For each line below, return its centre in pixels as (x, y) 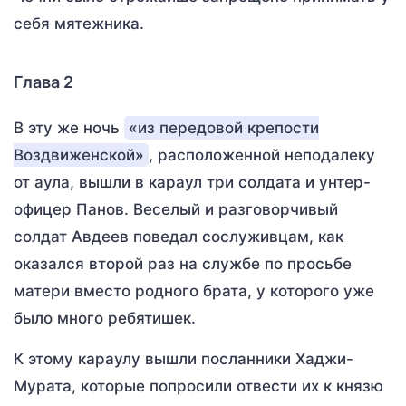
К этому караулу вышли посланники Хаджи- (184, 359)
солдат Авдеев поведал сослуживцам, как (179, 237)
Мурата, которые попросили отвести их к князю (198, 386)
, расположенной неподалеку (262, 155)
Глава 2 (43, 82)
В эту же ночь (69, 128)
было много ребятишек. (105, 318)
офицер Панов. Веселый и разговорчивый (176, 209)
